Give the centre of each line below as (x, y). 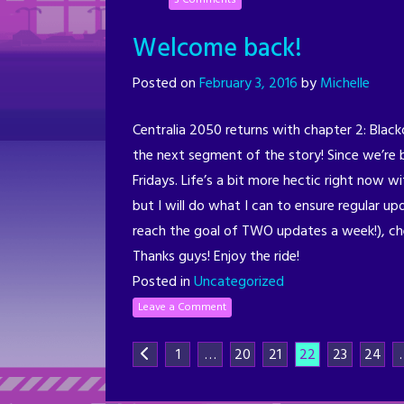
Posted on (166, 83)
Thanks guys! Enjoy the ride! (216, 257)
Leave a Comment (182, 307)
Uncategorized (239, 282)
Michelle (345, 83)
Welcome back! (217, 49)
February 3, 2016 (248, 83)
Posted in (163, 282)
